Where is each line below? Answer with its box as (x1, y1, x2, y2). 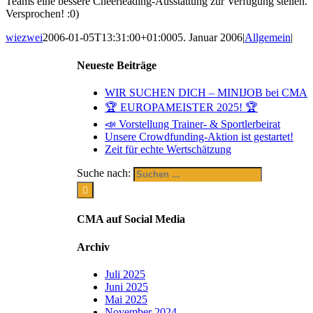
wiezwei (6, 31, 43, 44)
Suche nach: (77, 167, 131, 180)
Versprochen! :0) (6, 8, 79, 20)
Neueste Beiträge (77, 59, 156, 71)
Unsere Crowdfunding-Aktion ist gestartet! (105, 130, 293, 143)
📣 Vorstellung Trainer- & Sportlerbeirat (105, 117, 280, 130)
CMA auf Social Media (77, 213, 185, 226)
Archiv (77, 240, 110, 253)
